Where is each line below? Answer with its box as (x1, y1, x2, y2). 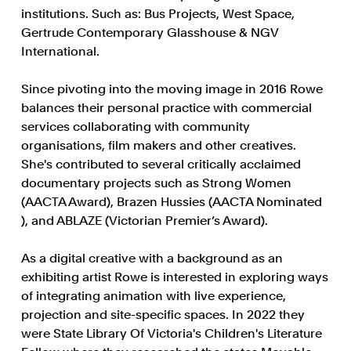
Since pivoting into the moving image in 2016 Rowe (20, 81, 323, 96)
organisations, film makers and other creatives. (20, 138, 296, 153)
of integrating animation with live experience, (20, 288, 286, 303)
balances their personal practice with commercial (20, 100, 312, 115)
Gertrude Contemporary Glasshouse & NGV (20, 25, 278, 40)
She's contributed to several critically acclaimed (20, 157, 301, 172)
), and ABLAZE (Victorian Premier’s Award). (20, 213, 268, 228)
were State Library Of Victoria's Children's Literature (20, 326, 322, 341)
